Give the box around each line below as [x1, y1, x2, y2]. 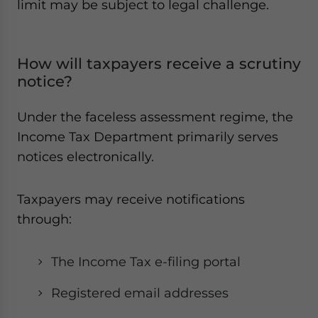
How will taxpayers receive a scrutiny [17, 55, 301, 72]
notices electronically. [17, 149, 154, 164]
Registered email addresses [51, 285, 229, 300]
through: [17, 212, 72, 226]
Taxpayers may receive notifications [17, 192, 245, 207]
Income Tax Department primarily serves [17, 129, 278, 144]
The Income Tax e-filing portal [51, 254, 241, 269]
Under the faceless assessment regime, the [17, 109, 293, 124]
